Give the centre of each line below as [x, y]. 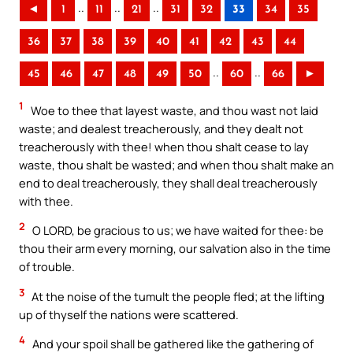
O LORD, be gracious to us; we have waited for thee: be [177, 230]
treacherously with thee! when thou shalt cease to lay [164, 146]
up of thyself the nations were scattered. [129, 314]
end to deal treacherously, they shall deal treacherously [168, 182]
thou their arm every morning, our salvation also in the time [175, 249]
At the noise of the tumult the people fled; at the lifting [177, 296]
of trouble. [47, 267]
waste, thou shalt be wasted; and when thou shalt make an [176, 164]
